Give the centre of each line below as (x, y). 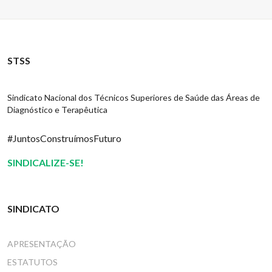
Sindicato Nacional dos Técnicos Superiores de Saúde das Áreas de (134, 97)
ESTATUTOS (32, 262)
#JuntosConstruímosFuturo (64, 138)
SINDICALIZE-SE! (46, 162)
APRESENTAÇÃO (42, 244)
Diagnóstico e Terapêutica (57, 110)
